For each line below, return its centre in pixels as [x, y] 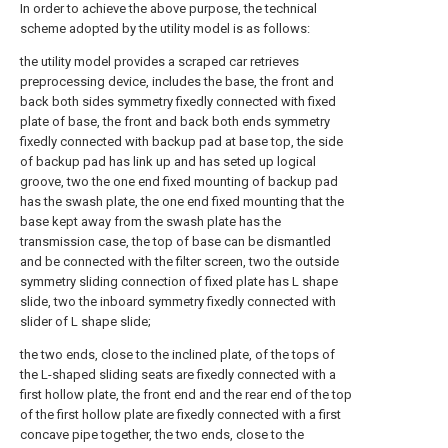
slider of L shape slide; [85, 321]
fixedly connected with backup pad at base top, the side [181, 141]
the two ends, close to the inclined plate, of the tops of [177, 354]
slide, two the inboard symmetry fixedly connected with [178, 301]
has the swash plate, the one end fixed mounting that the [182, 201]
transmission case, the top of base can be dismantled [175, 241]
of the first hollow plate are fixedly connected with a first [180, 414]
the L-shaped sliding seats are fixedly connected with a [178, 374]
